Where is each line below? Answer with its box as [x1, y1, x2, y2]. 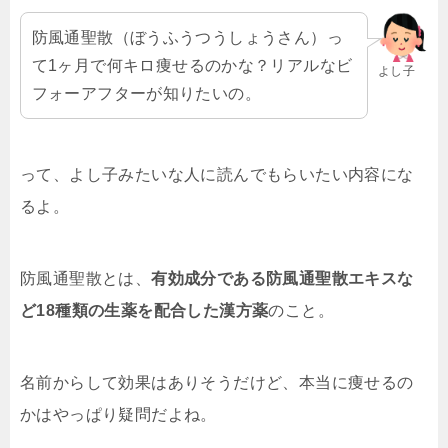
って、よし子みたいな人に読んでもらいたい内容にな [20, 166, 414, 184]
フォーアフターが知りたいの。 [31, 84, 262, 102]
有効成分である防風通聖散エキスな [151, 270, 414, 288]
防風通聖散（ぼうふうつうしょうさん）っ [31, 28, 344, 46]
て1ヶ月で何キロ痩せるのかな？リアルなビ [31, 56, 353, 74]
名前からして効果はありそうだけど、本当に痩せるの [20, 374, 414, 392]
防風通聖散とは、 [20, 270, 152, 288]
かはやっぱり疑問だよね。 [20, 406, 217, 424]
